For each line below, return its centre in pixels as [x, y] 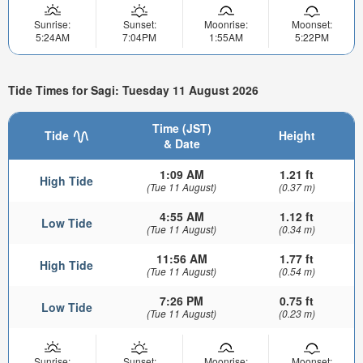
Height [297, 135]
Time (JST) [181, 128]
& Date [181, 143]
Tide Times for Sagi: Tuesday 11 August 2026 [133, 90]
